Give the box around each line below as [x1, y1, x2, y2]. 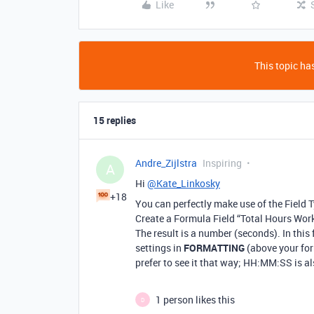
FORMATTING [184, 241, 245, 254]
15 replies [93, 114, 136, 127]
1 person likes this [156, 293, 235, 306]
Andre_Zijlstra [135, 156, 197, 170]
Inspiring [203, 156, 242, 170]
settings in [135, 241, 184, 254]
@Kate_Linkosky [147, 177, 220, 190]
